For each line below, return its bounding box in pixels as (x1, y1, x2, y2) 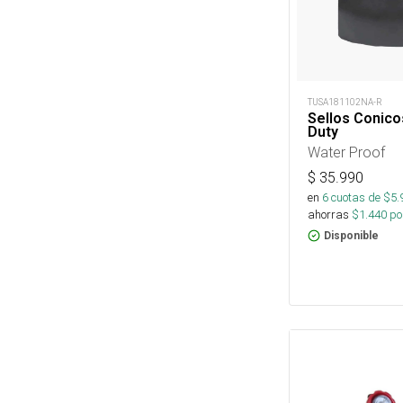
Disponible (324, 229, 379, 243)
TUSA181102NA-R (308, 96, 382, 109)
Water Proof (308, 143, 385, 162)
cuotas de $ (328, 190, 390, 206)
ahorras (308, 207, 349, 223)
